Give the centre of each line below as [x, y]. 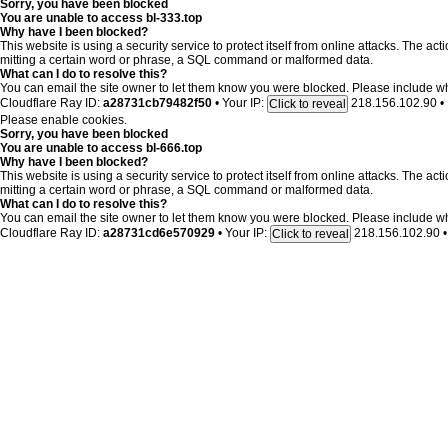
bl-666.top [172, 148]
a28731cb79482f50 [157, 103]
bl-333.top [172, 18]
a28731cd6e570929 [159, 233]
